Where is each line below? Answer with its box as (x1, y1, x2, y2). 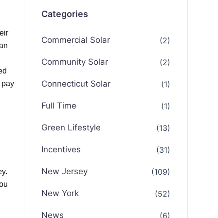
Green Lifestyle (41, 123, 101, 132)
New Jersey (41, 166, 88, 176)
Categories (41, 9, 89, 19)
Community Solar (41, 57, 109, 67)
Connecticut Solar (41, 79, 111, 89)
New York (41, 188, 79, 198)
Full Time (41, 101, 77, 110)
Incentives (41, 145, 81, 154)
